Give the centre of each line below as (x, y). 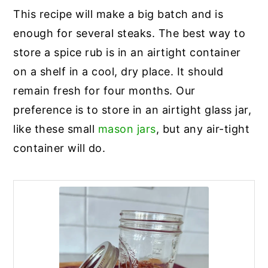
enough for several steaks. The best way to (130, 33)
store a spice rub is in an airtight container (127, 53)
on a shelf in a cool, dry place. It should (118, 72)
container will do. (60, 148)
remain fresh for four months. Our (104, 91)
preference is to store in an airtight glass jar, (133, 110)
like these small (56, 129)
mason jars (127, 129)
